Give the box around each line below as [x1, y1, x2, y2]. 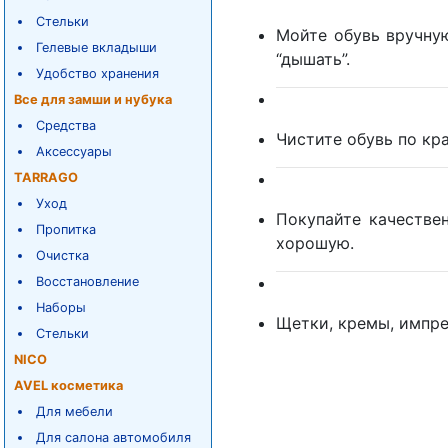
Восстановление [35, 274, 139, 289]
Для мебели [35, 404, 113, 419]
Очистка [35, 248, 89, 263]
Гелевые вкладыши [35, 40, 157, 55]
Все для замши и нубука [13, 92, 172, 107]
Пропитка [35, 222, 96, 237]
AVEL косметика [13, 378, 123, 393]
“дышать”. [276, 49, 350, 69]
